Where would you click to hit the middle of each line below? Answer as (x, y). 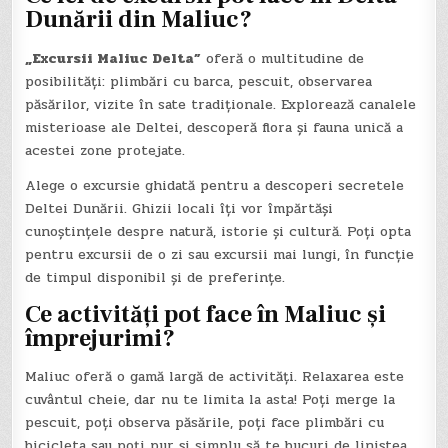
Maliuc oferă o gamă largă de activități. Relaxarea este (215, 377)
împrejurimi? (100, 339)
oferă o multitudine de (283, 58)
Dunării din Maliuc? (139, 20)
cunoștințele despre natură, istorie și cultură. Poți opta (218, 231)
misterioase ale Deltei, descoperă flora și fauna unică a (214, 127)
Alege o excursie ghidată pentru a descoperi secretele (215, 185)
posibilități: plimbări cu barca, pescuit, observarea (199, 81)
